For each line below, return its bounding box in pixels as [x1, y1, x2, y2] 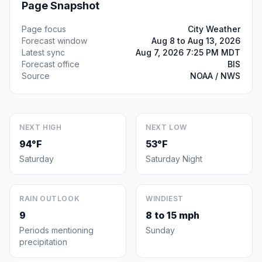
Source [22, 71, 50, 81]
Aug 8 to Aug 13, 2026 [151, 36, 240, 46]
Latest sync [22, 47, 65, 57]
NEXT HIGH [19, 123, 62, 132]
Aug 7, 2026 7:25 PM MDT [136, 47, 240, 57]
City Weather [188, 24, 240, 34]
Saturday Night [146, 154, 202, 164]
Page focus [22, 24, 66, 34]
